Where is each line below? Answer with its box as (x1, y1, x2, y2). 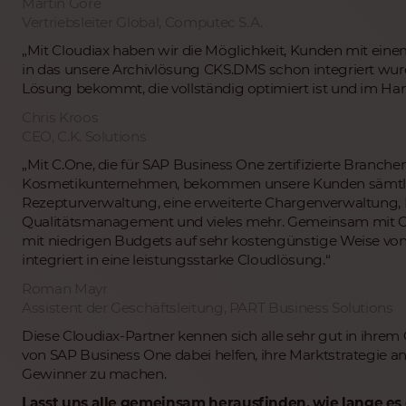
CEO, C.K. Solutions (22, 127, 147, 145)
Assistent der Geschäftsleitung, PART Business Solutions (22, 298, 393, 316)
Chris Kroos (22, 108, 99, 126)
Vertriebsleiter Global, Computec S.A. (22, 13, 264, 31)
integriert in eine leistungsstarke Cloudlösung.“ (22, 251, 331, 269)
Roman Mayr (22, 279, 108, 297)
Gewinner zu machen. (22, 365, 167, 383)
